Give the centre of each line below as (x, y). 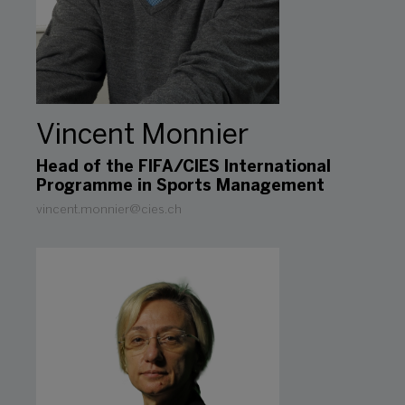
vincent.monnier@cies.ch (109, 210)
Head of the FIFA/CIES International (184, 167)
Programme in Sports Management (180, 186)
